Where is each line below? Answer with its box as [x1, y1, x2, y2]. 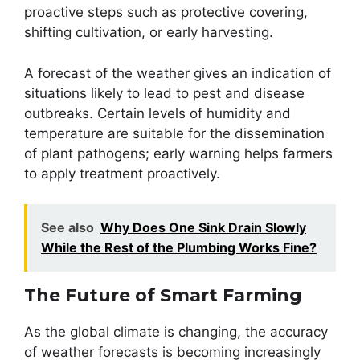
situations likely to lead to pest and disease [24, 84, 305, 101]
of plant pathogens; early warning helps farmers [24, 145, 333, 162]
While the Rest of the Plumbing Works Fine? [41, 239, 317, 256]
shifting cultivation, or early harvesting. [24, 24, 273, 40]
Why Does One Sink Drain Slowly [100, 219, 306, 235]
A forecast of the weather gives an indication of [24, 64, 331, 81]
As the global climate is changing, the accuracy [24, 324, 328, 340]
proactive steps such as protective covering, [24, 4, 308, 20]
